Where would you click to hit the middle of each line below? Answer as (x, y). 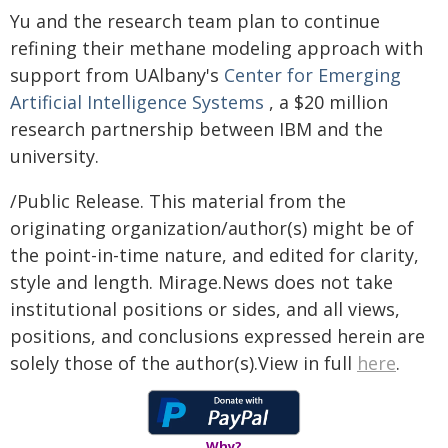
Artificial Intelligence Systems (137, 102)
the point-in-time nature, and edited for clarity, (214, 255)
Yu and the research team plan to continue (195, 21)
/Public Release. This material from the (178, 201)
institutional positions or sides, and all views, (205, 309)
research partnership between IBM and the (196, 129)
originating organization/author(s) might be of (212, 228)
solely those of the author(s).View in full (183, 363)
